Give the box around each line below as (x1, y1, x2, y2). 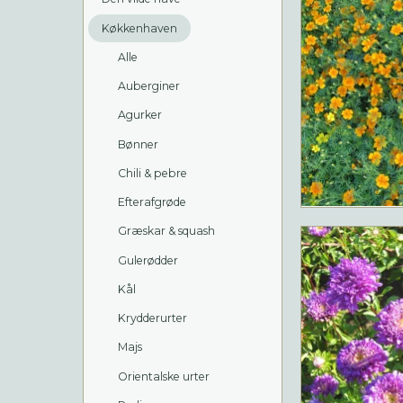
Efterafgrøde (117, 195, 186, 210)
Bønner (117, 137, 158, 151)
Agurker (117, 108, 162, 122)
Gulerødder (117, 253, 178, 267)
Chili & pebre (117, 166, 187, 180)
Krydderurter (117, 311, 187, 326)
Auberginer (117, 79, 180, 94)
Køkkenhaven (102, 21, 177, 35)
